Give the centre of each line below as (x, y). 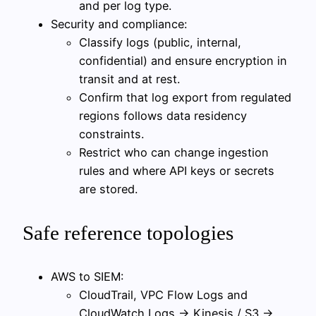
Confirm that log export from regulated (185, 97)
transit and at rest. (129, 79)
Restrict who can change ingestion (174, 152)
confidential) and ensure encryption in (183, 60)
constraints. (111, 134)
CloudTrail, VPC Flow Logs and (163, 294)
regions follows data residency (163, 115)
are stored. (108, 189)
